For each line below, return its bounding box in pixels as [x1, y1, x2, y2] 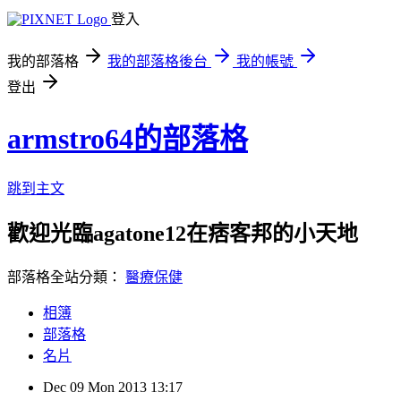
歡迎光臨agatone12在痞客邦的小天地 [7, 221, 358, 245]
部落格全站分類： [7, 269, 125, 285]
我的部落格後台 [107, 54, 208, 69]
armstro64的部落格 [7, 123, 248, 156]
